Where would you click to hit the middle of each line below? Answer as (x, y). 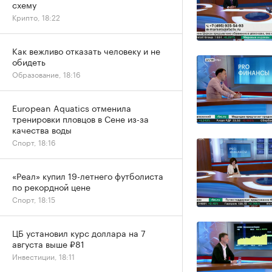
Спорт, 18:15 (34, 199)
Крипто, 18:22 (36, 17)
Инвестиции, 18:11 (43, 256)
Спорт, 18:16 (34, 142)
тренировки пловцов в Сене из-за (80, 118)
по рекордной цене (51, 186)
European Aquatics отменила (72, 107)
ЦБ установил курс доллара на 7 (79, 233)
